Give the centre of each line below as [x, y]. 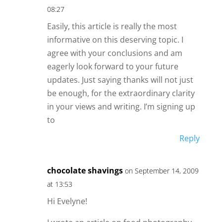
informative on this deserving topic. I [115, 40]
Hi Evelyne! [67, 201]
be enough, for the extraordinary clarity [121, 93]
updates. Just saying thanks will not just [120, 80]
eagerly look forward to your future [112, 67]
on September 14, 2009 [162, 171]
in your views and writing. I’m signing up [121, 107]
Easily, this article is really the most [112, 27]
